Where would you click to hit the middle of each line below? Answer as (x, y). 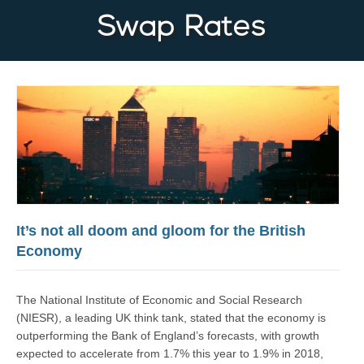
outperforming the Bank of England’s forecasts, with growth (168, 336)
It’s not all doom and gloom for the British (161, 231)
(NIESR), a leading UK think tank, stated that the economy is (171, 318)
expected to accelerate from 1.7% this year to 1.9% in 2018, (170, 354)
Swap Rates (182, 29)
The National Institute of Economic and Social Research (159, 300)
